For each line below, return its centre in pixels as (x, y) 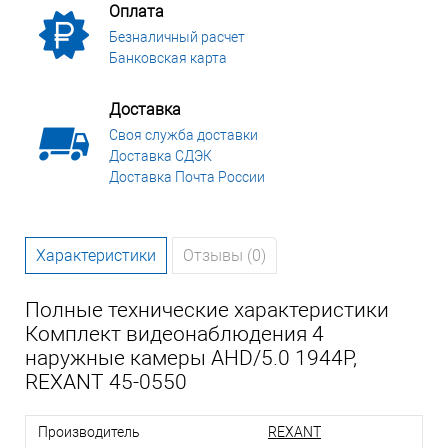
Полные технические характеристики (207, 310)
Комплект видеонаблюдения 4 (174, 334)
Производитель (89, 432)
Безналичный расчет (177, 37)
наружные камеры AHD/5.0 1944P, (191, 358)
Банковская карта (168, 58)
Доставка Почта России (187, 177)
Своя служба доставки (183, 135)
